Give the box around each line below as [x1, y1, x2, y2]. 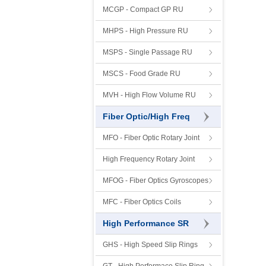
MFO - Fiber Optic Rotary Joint [103, 134, 199, 142]
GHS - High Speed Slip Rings [103, 240, 198, 249]
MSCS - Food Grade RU [103, 69, 180, 78]
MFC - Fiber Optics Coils [103, 198, 181, 206]
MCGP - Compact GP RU [103, 5, 183, 14]
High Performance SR [103, 218, 189, 228]
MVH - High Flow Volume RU [103, 91, 196, 99]
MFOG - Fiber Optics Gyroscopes [103, 176, 208, 185]
